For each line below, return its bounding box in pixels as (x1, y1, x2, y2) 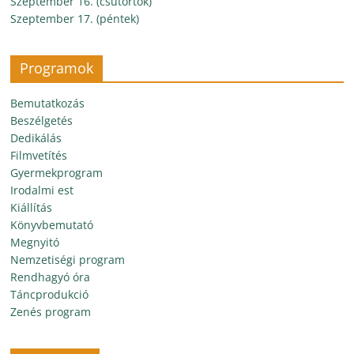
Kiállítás (10, 200, 53, 215)
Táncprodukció (10, 287, 89, 302)
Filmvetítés (10, 148, 68, 163)
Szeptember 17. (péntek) (10, 11, 140, 26)
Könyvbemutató (10, 217, 94, 232)
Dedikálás (10, 130, 62, 145)
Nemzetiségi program (10, 252, 126, 267)
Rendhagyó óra (10, 269, 91, 284)
